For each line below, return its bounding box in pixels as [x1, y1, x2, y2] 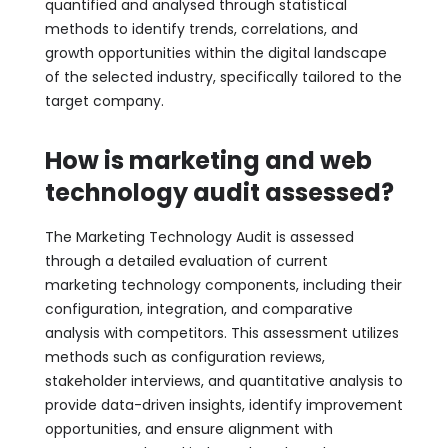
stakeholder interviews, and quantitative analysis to [44, 370, 403, 391]
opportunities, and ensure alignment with [44, 418, 333, 439]
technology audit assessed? [44, 175, 394, 209]
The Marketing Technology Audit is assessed [44, 226, 354, 247]
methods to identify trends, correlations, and [44, 18, 358, 39]
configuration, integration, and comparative [44, 298, 353, 319]
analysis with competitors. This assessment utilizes [44, 322, 399, 343]
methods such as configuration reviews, [44, 346, 325, 367]
